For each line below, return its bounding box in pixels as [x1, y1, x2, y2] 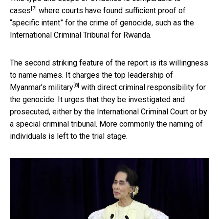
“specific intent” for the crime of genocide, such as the [10, 18, 194, 27]
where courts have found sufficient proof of [37, 5, 186, 15]
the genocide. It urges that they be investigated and [10, 94, 185, 104]
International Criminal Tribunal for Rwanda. [10, 30, 152, 40]
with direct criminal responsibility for [79, 82, 206, 92]
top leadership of [114, 70, 173, 80]
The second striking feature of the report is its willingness [10, 58, 208, 67]
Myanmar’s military [10, 82, 73, 92]
